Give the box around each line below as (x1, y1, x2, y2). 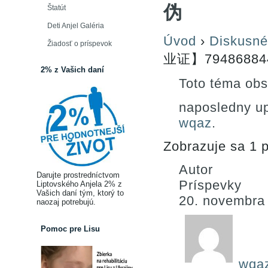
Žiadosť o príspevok (47, 39, 112, 48)
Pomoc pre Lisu (41, 224, 100, 233)
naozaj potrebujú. (36, 197, 96, 206)
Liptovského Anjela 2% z (36, 179, 122, 188)
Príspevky (179, 178, 242, 193)
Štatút (47, 4, 66, 12)
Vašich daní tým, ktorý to (36, 188, 124, 197)
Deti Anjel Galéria (47, 22, 104, 30)
